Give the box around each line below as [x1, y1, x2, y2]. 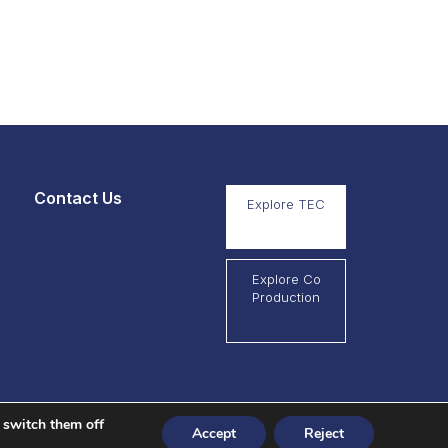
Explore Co [251, 271, 321, 287]
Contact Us [34, 188, 122, 208]
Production [252, 289, 320, 305]
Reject [304, 424, 344, 443]
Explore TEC [247, 196, 325, 212]
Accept [192, 424, 236, 443]
